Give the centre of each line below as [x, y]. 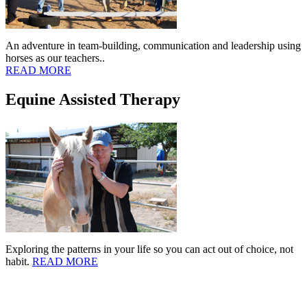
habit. [19, 262]
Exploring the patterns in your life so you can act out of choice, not [149, 249]
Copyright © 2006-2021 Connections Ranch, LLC [153, 285]
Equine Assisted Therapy [93, 100]
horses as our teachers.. [57, 58]
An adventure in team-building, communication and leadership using [153, 46]
